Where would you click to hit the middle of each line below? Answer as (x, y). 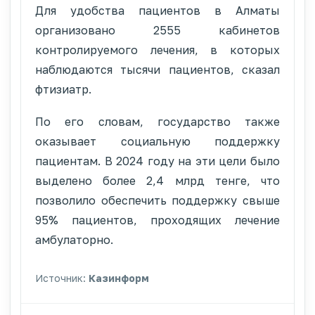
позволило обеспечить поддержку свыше (157, 200)
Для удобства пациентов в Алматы (157, 10)
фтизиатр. (63, 89)
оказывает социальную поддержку (157, 141)
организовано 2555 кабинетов (157, 30)
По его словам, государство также (157, 121)
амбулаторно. (74, 239)
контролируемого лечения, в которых (157, 50)
